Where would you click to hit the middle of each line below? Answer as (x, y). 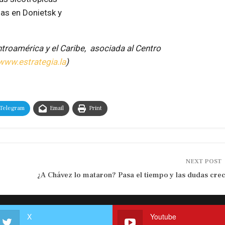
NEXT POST (204, 161)
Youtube (163, 216)
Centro (148, 48)
